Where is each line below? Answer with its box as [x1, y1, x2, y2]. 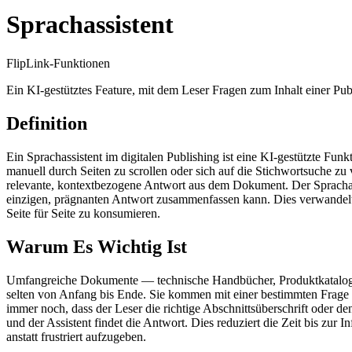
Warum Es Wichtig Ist [6, 236, 187, 257]
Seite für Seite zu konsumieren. [6, 206, 160, 220]
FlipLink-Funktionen [6, 56, 110, 70]
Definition [6, 112, 87, 134]
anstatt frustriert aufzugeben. [6, 329, 146, 343]
